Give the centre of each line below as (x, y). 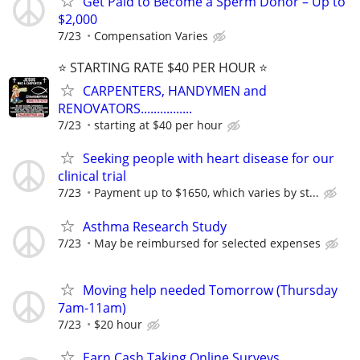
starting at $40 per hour (158, 125)
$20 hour (118, 324)
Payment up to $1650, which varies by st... (207, 193)
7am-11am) (92, 307)
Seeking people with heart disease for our (209, 159)
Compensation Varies (151, 36)
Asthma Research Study (155, 226)
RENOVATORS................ (125, 109)
